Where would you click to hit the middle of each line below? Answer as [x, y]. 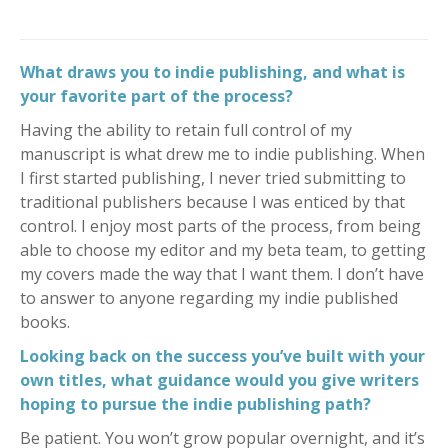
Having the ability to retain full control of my [186, 130]
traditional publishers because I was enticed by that [212, 202]
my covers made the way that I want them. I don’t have [222, 274]
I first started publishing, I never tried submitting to [213, 178]
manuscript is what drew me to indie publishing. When [222, 154]
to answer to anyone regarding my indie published [209, 298]
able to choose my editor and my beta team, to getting [223, 250]
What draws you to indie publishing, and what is [212, 72]
